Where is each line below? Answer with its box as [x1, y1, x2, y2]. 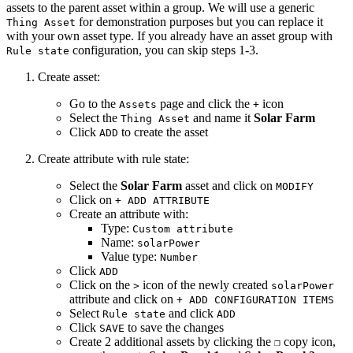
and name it [190, 111, 254, 125]
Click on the [69, 278, 133, 292]
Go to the [69, 97, 119, 111]
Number [160, 251, 198, 264]
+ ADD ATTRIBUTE [115, 195, 210, 207]
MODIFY [276, 180, 314, 193]
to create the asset [118, 125, 208, 139]
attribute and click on [69, 292, 176, 307]
